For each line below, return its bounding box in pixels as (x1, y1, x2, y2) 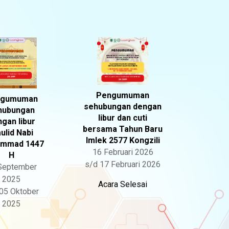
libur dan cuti (98, 113, 148, 123)
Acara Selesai (98, 179, 148, 190)
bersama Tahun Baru (83, 124, 163, 134)
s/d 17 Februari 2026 (85, 159, 161, 170)
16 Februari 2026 (92, 147, 153, 157)
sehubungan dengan (84, 102, 162, 112)
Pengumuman (96, 90, 150, 101)
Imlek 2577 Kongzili (85, 135, 160, 146)
